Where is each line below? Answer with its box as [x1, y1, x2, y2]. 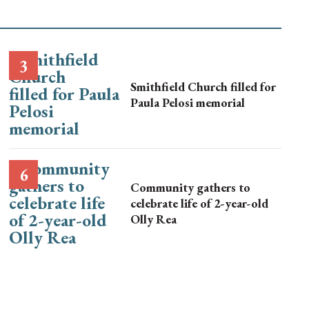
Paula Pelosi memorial [130, 94, 246, 110]
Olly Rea [130, 211, 177, 227]
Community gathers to [130, 179, 251, 195]
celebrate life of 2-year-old [130, 195, 269, 211]
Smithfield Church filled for [130, 78, 277, 94]
